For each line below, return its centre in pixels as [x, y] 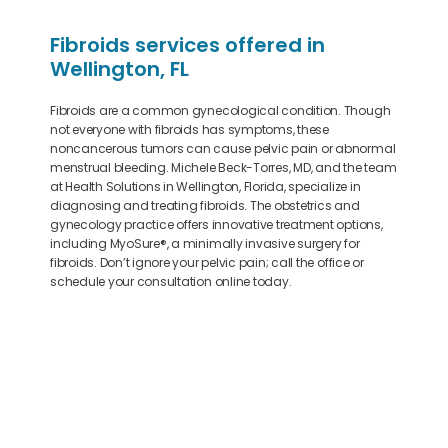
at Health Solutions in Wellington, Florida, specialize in [205, 186]
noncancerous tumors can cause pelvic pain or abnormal [223, 148]
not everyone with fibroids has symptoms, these [189, 129]
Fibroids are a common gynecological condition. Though [220, 110]
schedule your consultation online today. [171, 281]
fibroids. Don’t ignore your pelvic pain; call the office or [207, 262]
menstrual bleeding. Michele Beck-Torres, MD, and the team [223, 167]
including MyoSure [105, 243]
